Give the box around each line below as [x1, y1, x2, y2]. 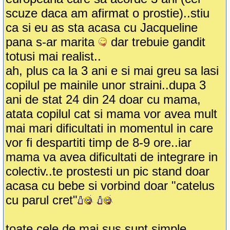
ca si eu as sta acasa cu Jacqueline [6, 21, 198, 35]
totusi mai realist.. [6, 49, 102, 64]
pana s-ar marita [6, 35, 99, 49]
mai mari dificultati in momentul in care [6, 121, 214, 136]
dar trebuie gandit [107, 35, 206, 49]
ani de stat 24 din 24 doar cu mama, [6, 92, 201, 107]
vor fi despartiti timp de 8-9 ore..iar [6, 136, 192, 150]
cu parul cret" [6, 193, 78, 207]
